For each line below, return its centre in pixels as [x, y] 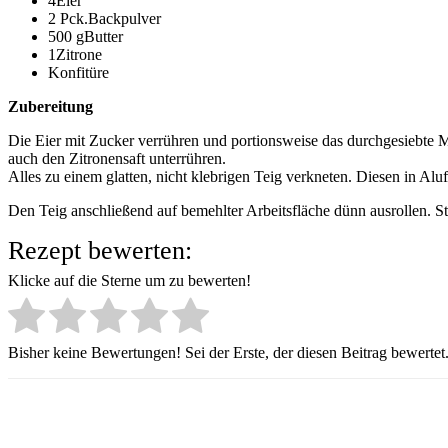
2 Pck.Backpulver [104, 18]
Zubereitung [50, 106]
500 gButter [85, 36]
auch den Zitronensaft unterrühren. [117, 158]
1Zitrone [75, 54]
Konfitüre [78, 72]
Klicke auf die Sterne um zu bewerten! [129, 281]
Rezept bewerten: [100, 250]
